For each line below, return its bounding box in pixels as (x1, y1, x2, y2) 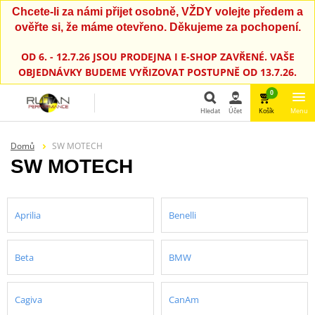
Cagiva (15, 292, 42, 306)
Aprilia (15, 208, 41, 221)
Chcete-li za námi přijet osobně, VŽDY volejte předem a (12, 6, 303, 18)
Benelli (169, 208, 196, 221)
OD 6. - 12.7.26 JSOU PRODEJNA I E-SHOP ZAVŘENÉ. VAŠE (20, 49, 295, 63)
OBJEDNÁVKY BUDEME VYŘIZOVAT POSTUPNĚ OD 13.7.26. (18, 65, 297, 79)
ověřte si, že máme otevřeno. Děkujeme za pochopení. (14, 21, 301, 33)
